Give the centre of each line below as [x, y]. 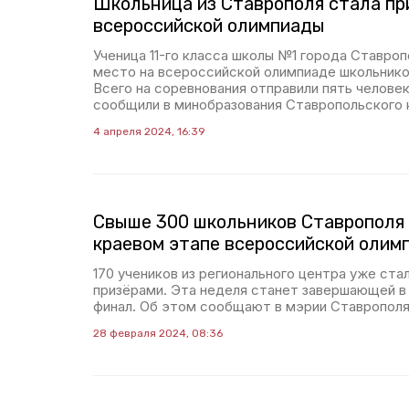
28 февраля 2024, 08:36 [158, 333]
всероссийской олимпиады [209, 26]
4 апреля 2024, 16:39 [149, 131]
